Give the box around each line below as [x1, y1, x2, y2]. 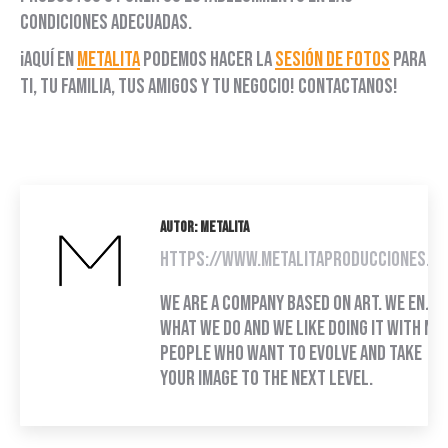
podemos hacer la [140, 47, 275, 73]
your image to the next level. [160, 366, 373, 392]
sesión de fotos [275, 47, 390, 73]
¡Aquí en [20, 47, 77, 73]
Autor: [160, 218, 197, 238]
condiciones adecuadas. [20, 10, 192, 36]
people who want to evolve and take [160, 341, 422, 367]
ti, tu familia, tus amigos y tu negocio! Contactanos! [20, 74, 398, 100]
